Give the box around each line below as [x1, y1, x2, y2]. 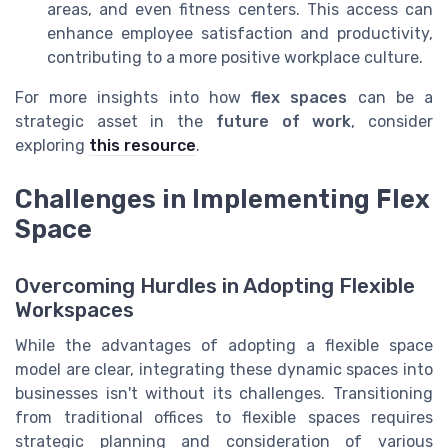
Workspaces [15, 297, 134, 322]
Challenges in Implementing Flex [15, 184, 430, 215]
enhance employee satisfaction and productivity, [47, 24, 433, 44]
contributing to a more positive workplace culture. [47, 48, 423, 68]
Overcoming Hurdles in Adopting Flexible [15, 273, 415, 298]
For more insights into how [15, 88, 252, 108]
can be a [347, 88, 434, 108]
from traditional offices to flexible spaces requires [15, 407, 433, 427]
